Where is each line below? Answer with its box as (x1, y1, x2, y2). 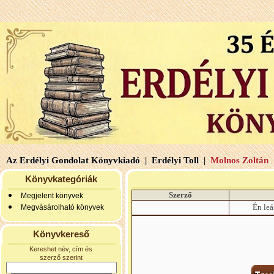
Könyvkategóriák (25, 174, 97, 184)
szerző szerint (40, 254, 83, 261)
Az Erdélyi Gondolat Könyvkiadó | (6, 155, 147, 165)
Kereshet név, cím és (29, 245, 93, 253)
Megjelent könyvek (21, 191, 84, 200)
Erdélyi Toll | (149, 155, 206, 165)
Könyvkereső (33, 229, 89, 239)
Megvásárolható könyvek (21, 203, 105, 212)
